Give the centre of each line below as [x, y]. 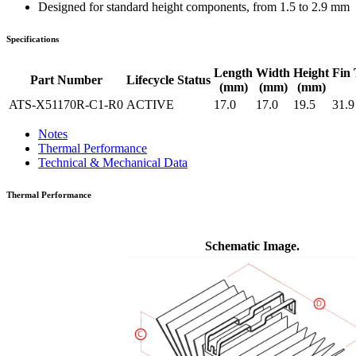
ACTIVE [150, 104]
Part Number [66, 79]
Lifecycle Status [168, 79]
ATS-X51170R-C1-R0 [66, 104]
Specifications [33, 39]
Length [233, 72]
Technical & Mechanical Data [113, 162]
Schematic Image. [252, 246]
